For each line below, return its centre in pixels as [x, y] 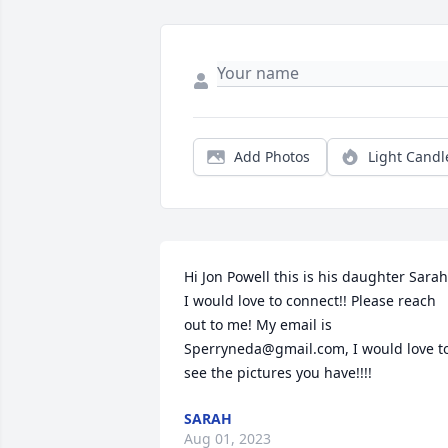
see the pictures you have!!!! [278, 373]
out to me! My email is [258, 325]
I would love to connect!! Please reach [310, 301]
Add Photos [272, 157]
